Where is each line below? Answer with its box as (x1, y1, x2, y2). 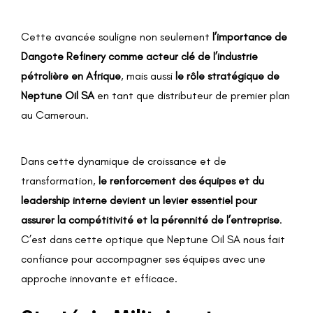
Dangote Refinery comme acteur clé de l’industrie (21, 49, 258, 63)
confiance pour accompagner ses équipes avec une (21, 252, 265, 266)
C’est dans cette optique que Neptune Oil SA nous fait (21, 233, 285, 247)
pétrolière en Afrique (21, 68, 121, 82)
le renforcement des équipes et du (99, 174, 264, 188)
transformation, (21, 174, 99, 188)
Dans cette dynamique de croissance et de (21, 154, 226, 168)
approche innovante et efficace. (21, 272, 177, 286)
